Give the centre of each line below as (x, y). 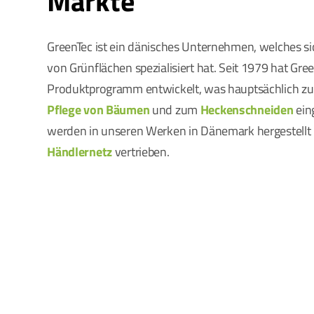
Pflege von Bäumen (98, 110)
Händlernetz (80, 152)
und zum (175, 110)
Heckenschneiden (247, 110)
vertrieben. (141, 152)
